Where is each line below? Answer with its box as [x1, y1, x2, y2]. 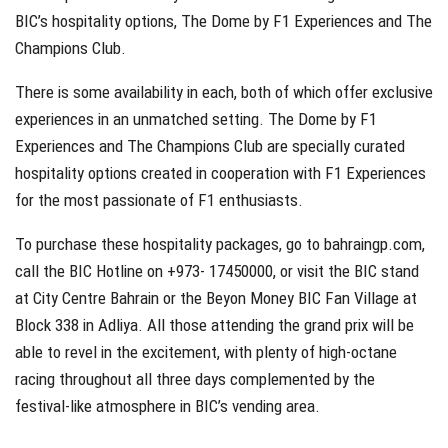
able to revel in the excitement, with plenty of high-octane [15, 341, 397, 362]
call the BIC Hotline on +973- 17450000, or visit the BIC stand [15, 260, 419, 281]
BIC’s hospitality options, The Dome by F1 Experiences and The [15, 10, 432, 31]
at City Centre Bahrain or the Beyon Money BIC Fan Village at [15, 287, 417, 308]
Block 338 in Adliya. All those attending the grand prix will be [15, 314, 414, 335]
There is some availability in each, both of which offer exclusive [15, 81, 433, 102]
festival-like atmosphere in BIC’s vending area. [15, 395, 320, 416]
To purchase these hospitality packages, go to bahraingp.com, [15, 233, 425, 254]
